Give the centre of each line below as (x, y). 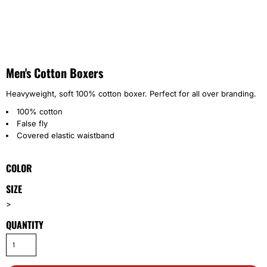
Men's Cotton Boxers (55, 73)
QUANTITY (25, 225)
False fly (32, 123)
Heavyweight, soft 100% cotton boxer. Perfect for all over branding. (131, 94)
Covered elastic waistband (66, 135)
